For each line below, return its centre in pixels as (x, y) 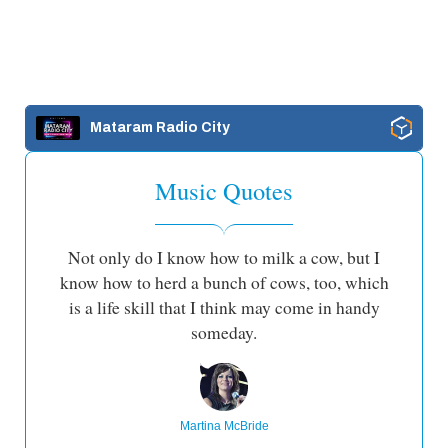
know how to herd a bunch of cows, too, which (224, 282)
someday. (224, 332)
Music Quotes (224, 190)
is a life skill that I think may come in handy (224, 307)
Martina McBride (224, 425)
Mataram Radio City (160, 127)
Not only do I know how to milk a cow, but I (224, 257)
